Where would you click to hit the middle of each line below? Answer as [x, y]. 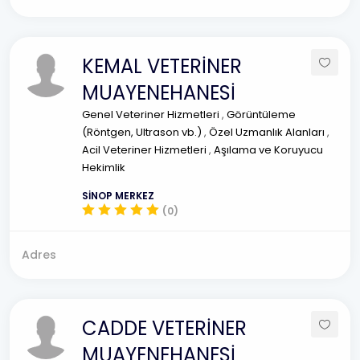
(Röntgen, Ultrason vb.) [143, 132]
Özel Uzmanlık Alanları [268, 132]
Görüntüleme [261, 115]
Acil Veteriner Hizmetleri [145, 150]
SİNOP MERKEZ [118, 196]
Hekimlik [104, 168]
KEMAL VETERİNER [162, 66]
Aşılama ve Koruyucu [268, 150]
